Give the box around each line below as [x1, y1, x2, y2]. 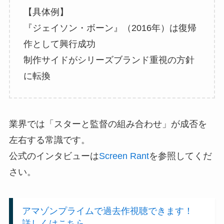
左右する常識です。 [8, 135, 90, 145]
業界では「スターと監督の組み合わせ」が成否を [8, 119, 207, 129]
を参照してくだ [148, 151, 212, 161]
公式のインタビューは [8, 151, 99, 161]
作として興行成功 [23, 38, 95, 49]
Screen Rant [98, 151, 149, 161]
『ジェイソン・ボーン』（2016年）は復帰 [23, 22, 196, 33]
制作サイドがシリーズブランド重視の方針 [23, 54, 194, 65]
